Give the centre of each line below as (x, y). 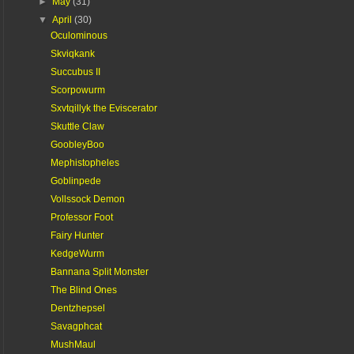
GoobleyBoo (77, 144)
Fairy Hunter (77, 235)
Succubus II (75, 72)
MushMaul (73, 344)
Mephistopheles (85, 162)
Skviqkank (72, 53)
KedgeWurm (77, 253)
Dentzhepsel (77, 308)
